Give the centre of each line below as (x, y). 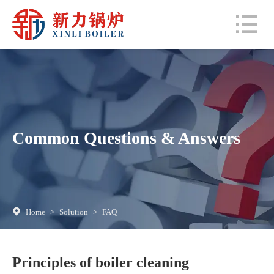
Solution (74, 212)
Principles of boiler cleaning (101, 262)
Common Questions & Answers (126, 138)
